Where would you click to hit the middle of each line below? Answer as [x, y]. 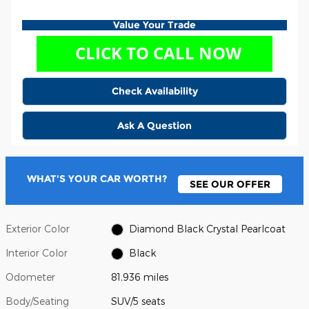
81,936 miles [140, 277]
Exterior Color [38, 228]
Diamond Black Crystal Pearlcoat [207, 228]
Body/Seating [37, 301]
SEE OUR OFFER [230, 184]
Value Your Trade [154, 24]
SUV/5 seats [138, 301]
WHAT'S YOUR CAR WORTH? [97, 179]
